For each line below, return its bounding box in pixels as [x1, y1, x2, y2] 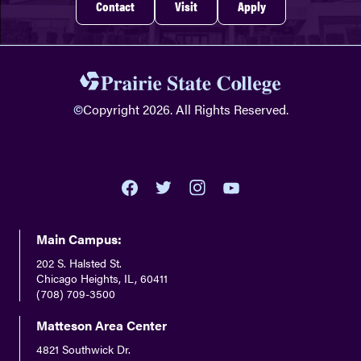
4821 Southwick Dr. [36, 341, 131, 358]
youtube [223, 197, 272, 217]
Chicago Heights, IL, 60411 [36, 270, 168, 287]
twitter [156, 199, 195, 218]
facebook [122, 201, 177, 221]
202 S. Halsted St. [36, 255, 122, 272]
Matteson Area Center [36, 316, 167, 335]
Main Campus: [36, 230, 122, 249]
